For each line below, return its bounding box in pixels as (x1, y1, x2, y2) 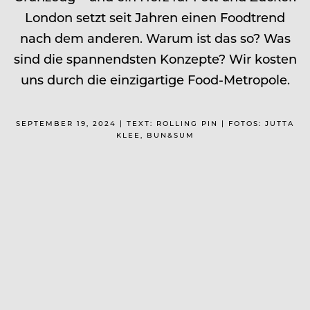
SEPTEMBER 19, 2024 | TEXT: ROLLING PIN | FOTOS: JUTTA (16, 118, 294, 128)
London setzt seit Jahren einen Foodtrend (25, 8, 285, 26)
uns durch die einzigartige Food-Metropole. (20, 71, 290, 88)
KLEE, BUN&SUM (116, 129, 194, 140)
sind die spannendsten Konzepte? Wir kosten (13, 50, 297, 67)
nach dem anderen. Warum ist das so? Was (19, 29, 291, 46)
